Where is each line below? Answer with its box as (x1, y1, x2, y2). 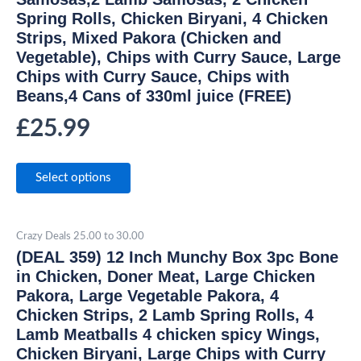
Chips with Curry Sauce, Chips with (16, 68, 289, 86)
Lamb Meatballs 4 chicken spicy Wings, (16, 326, 320, 344)
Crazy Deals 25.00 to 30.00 (16, 231, 144, 242)
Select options (35, 172, 111, 185)
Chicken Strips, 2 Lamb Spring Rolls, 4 (16, 306, 313, 325)
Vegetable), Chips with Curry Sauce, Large (16, 48, 341, 67)
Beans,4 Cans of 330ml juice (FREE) (16, 87, 292, 106)
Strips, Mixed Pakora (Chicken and (16, 29, 281, 48)
